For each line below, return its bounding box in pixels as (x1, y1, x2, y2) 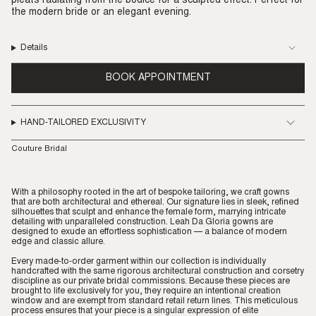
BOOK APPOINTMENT (105, 73, 211, 83)
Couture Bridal (11, 145, 67, 153)
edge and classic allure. (11, 237, 105, 246)
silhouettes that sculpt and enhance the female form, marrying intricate (11, 207, 286, 217)
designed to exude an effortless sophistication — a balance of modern (11, 227, 287, 236)
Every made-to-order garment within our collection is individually (11, 257, 266, 266)
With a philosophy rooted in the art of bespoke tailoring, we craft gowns (11, 188, 289, 197)
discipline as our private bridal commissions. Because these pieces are (11, 276, 290, 286)
